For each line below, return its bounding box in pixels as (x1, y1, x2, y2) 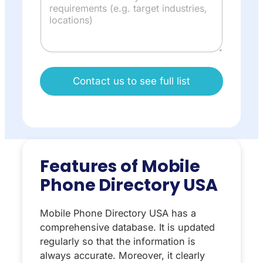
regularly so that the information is (40, 235, 195, 247)
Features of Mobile (40, 154, 201, 178)
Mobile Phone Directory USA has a (40, 207, 196, 219)
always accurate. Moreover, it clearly (40, 249, 205, 261)
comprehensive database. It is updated (40, 221, 215, 233)
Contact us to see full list (73, 75, 190, 87)
